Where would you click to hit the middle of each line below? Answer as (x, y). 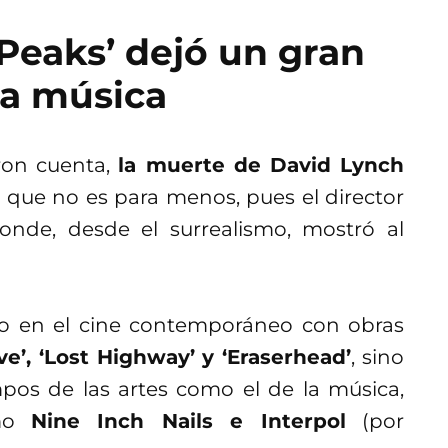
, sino (378, 357)
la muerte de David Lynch (261, 165)
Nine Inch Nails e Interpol (188, 421)
